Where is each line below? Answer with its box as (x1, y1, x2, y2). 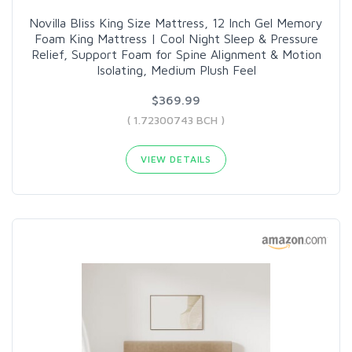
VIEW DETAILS (140, 153, 212, 165)
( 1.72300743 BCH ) (127, 113, 225, 126)
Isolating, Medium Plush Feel (96, 63, 256, 77)
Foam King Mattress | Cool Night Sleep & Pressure (34, 31, 318, 46)
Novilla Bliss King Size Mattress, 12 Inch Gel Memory (29, 16, 323, 30)
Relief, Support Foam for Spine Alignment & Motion (31, 47, 321, 61)
